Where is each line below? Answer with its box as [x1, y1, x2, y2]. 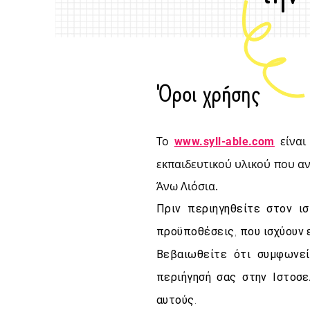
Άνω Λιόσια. [156, 178, 218, 194]
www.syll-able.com [174, 134, 275, 148]
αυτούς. [156, 293, 197, 307]
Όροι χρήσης [156, 75, 260, 111]
